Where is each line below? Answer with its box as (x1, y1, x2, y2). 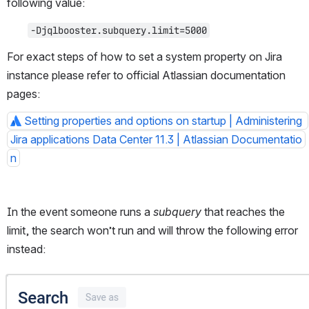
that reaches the (201, 204, 285, 219)
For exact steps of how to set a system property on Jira (7, 49, 282, 63)
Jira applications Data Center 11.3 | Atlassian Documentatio (10, 132, 302, 146)
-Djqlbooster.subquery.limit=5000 (30, 23, 207, 37)
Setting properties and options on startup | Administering (24, 113, 302, 128)
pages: (7, 86, 40, 101)
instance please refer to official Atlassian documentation (7, 68, 286, 82)
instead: (7, 241, 46, 256)
